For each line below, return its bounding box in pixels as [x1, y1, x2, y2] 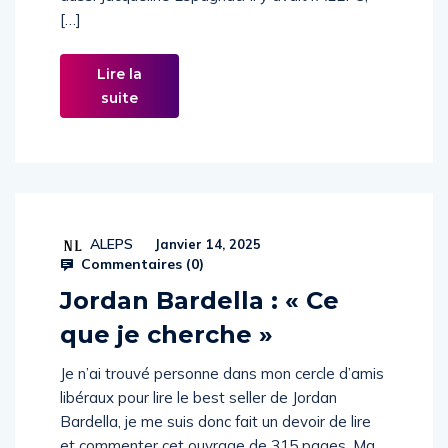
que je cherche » [60, 341, 273, 370]
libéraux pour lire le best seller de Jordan [60, 409, 337, 428]
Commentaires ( [77, 276, 191, 294]
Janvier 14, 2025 [150, 257, 261, 273]
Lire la [96, 86, 143, 104]
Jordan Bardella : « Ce [60, 307, 339, 336]
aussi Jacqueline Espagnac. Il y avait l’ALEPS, [60, 7, 368, 26]
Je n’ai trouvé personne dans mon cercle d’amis [60, 385, 384, 404]
